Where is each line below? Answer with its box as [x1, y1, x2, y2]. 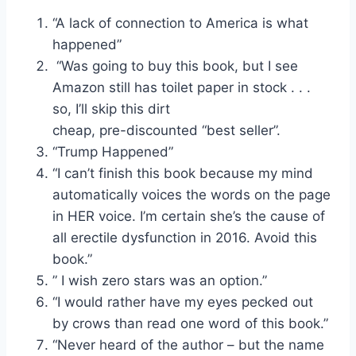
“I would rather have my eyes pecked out [52, 293, 313, 310]
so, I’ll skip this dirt [52, 100, 170, 117]
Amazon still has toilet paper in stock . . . [52, 79, 311, 95]
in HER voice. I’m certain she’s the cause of [52, 207, 325, 224]
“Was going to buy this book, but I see [52, 57, 298, 74]
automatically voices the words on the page [52, 186, 331, 203]
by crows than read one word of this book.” [52, 315, 328, 331]
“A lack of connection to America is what [52, 14, 308, 31]
